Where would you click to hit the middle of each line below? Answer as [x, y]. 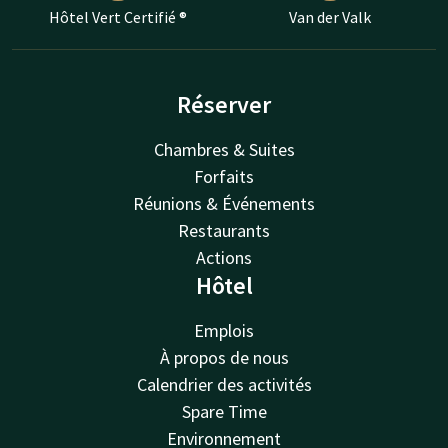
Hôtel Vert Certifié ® [118, 16]
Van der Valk [330, 16]
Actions [224, 257]
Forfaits [224, 176]
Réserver [224, 104]
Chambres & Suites [224, 149]
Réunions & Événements [224, 203]
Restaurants [224, 230]
